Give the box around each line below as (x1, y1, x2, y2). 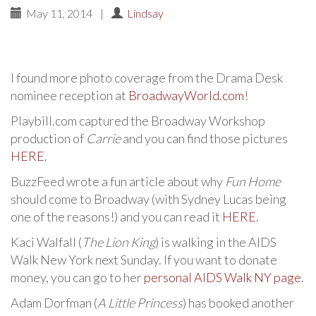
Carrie (86, 130, 121, 146)
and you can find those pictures (121, 130, 288, 146)
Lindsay (127, 6, 164, 20)
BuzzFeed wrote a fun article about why (11, 174, 225, 189)
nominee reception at (11, 87, 128, 103)
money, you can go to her (11, 269, 144, 285)
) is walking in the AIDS (155, 234, 276, 250)
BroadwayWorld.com (128, 87, 244, 103)
